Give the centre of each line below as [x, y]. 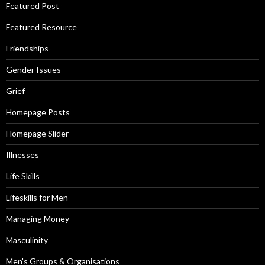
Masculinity [27, 240]
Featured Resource [41, 27]
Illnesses [22, 154]
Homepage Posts [38, 112]
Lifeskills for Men [37, 197]
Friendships [27, 48]
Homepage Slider [37, 133]
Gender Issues [33, 69]
